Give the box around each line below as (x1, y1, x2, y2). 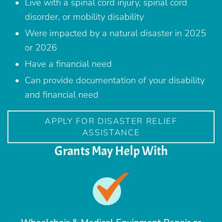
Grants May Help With (54, 142, 168, 159)
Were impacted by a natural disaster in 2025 (25, 27, 206, 40)
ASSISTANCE (82, 126, 140, 138)
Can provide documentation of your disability (25, 74, 205, 87)
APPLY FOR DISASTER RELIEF (45, 115, 177, 127)
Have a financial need (25, 57, 112, 70)
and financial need (25, 88, 99, 101)
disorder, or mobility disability (25, 10, 144, 23)
